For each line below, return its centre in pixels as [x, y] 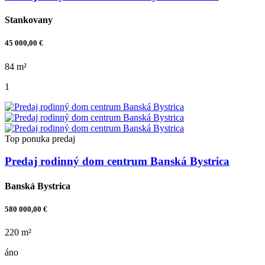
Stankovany [29, 20]
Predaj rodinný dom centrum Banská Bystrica [117, 161]
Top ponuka [27, 138]
